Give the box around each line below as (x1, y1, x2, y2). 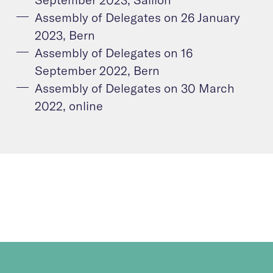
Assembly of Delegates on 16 (35, 44, 193, 60)
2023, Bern (35, 27, 95, 43)
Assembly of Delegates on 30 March (35, 80, 235, 96)
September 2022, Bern (35, 62, 160, 78)
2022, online (35, 97, 103, 113)
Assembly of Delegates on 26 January (35, 9, 240, 25)
